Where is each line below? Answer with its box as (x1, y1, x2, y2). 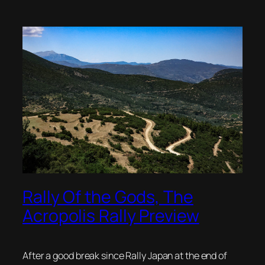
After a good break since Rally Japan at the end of (22, 248, 227, 262)
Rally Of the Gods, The (22, 185, 193, 209)
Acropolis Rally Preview (22, 204, 199, 228)
